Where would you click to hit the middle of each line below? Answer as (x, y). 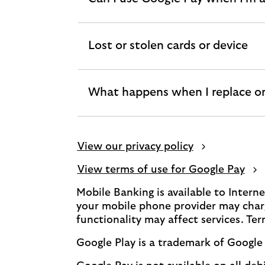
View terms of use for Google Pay (161, 170)
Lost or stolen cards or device (168, 46)
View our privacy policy (135, 147)
